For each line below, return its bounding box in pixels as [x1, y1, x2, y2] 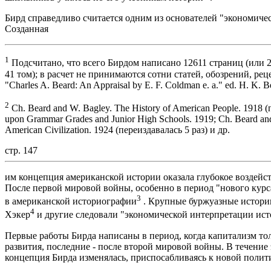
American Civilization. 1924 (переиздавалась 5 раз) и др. [5, 124, 230, 135]
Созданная [5, 24, 48, 34]
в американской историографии [5, 196, 137, 207]
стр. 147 [5, 145, 38, 155]
